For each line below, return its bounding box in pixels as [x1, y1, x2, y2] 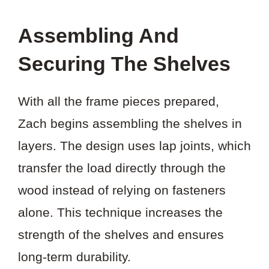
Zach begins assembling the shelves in [18, 116, 242, 130]
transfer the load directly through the [18, 160, 226, 175]
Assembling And [18, 23, 179, 47]
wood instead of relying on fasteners [18, 183, 226, 197]
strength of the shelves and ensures [18, 227, 224, 241]
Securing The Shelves [18, 52, 231, 75]
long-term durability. [18, 249, 131, 264]
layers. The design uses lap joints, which [18, 138, 251, 153]
